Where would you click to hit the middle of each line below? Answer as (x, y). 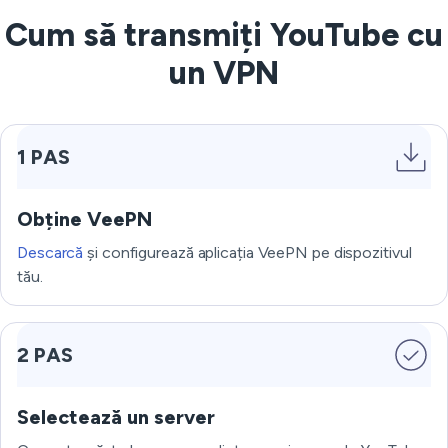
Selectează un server (116, 417)
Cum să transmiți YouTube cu (224, 35)
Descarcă (50, 252)
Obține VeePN (84, 219)
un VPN (224, 73)
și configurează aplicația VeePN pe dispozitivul (247, 252)
